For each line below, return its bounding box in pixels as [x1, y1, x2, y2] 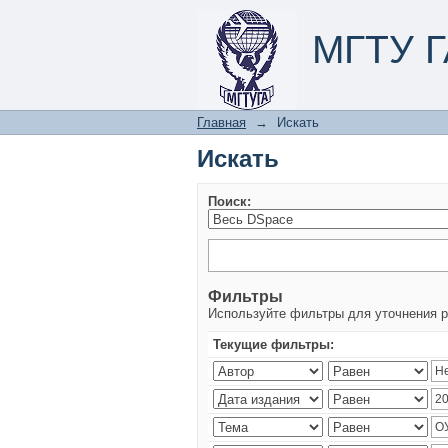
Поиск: [208, 194, 251, 209]
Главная [197, 115, 246, 130]
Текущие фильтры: [213, 337, 334, 352]
